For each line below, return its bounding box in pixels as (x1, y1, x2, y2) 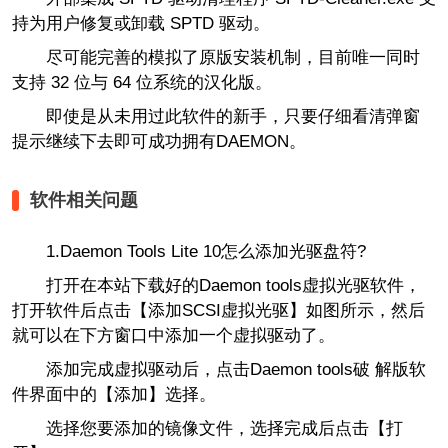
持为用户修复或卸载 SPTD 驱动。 (11, 13, 270, 33)
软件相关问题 (29, 190, 138, 211)
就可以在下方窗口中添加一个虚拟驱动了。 (11, 326, 335, 346)
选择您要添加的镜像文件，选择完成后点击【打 (11, 419, 403, 439)
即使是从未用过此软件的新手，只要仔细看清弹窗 (11, 106, 420, 126)
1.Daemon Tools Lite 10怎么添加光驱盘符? (45, 242, 366, 262)
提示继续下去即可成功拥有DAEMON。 (11, 131, 306, 151)
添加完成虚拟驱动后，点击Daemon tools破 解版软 (11, 360, 426, 380)
